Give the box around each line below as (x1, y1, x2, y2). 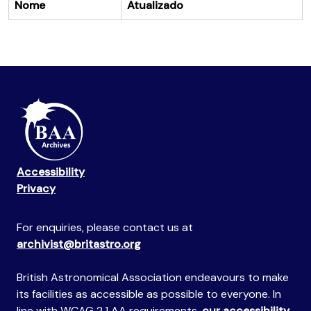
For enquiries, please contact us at (17, 220, 193, 235)
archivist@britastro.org (17, 237, 141, 252)
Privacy (17, 181, 56, 196)
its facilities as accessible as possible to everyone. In (17, 287, 281, 302)
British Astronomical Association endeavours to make (17, 270, 289, 285)
